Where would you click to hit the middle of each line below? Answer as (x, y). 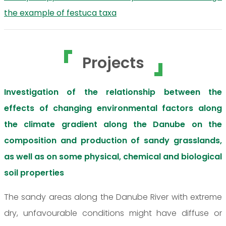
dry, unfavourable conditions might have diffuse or (113, 213)
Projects (113, 63)
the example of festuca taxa (60, 13)
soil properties (34, 173)
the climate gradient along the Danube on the (113, 124)
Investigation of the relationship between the (113, 92)
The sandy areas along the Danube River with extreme (113, 197)
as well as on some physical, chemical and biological (113, 156)
